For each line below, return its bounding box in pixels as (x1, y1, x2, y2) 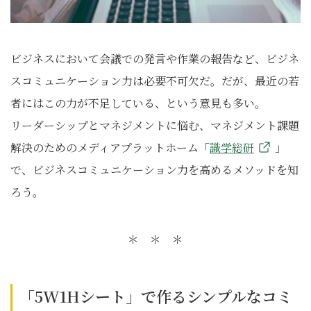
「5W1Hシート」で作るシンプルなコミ (19, 285, 292, 308)
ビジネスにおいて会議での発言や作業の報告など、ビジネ (10, 51, 299, 67)
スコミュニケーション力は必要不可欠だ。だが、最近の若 (10, 73, 299, 90)
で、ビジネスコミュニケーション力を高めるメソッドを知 (10, 162, 299, 178)
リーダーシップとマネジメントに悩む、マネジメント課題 (10, 117, 299, 134)
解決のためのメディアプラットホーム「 (10, 140, 210, 156)
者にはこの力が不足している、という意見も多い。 (10, 95, 266, 112)
